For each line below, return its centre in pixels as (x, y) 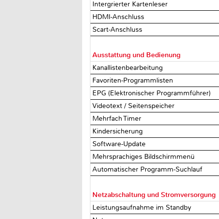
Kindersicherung (119, 131)
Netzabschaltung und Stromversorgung (154, 195)
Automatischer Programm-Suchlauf (149, 169)
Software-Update (120, 144)
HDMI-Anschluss (120, 17)
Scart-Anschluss (119, 29)
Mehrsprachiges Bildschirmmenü (145, 156)
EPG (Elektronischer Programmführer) (153, 93)
